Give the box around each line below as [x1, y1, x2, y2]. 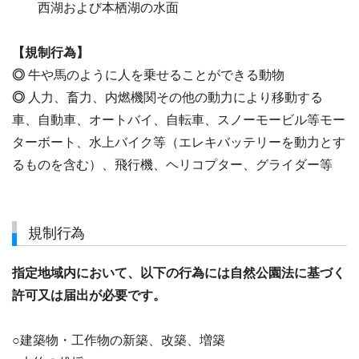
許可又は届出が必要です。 [12, 288, 166, 303]
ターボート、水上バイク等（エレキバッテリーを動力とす [12, 135, 345, 149]
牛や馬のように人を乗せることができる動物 [28, 67, 284, 82]
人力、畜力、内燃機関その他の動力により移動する [28, 90, 323, 104]
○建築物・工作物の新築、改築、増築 [12, 333, 225, 348]
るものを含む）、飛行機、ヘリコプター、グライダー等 [12, 157, 333, 171]
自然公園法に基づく [230, 266, 345, 280]
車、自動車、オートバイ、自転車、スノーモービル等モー [12, 112, 345, 127]
